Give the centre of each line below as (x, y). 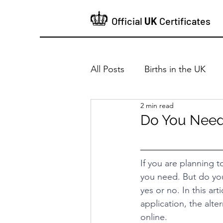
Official (127, 21)
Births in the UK (175, 69)
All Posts (108, 69)
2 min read (157, 105)
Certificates (185, 21)
